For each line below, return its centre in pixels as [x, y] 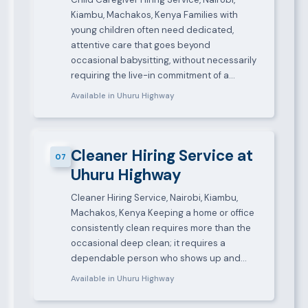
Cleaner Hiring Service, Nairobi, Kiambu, [154, 198]
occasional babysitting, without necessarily [163, 60]
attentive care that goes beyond [140, 45]
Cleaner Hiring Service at [162, 156]
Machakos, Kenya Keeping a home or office [162, 213]
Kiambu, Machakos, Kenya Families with [154, 15]
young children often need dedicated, [152, 30]
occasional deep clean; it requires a [148, 243]
